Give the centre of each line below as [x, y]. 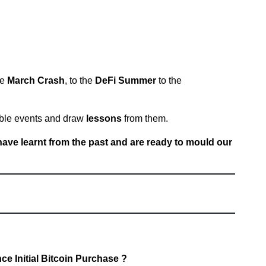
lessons [104, 118]
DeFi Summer [126, 80]
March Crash [36, 80]
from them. [146, 118]
